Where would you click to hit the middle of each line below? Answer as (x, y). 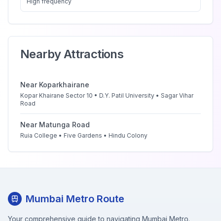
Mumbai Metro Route (75, 199)
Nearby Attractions (72, 54)
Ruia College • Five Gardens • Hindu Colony (84, 135)
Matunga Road (64, 125)
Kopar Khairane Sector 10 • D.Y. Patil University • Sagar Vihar (107, 95)
